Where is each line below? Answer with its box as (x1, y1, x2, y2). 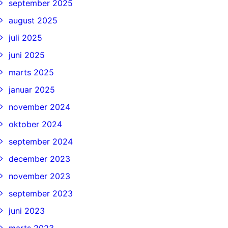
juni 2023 (9, 206, 45, 216)
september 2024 (9, 136, 73, 147)
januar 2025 (9, 84, 55, 95)
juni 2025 (9, 50, 45, 60)
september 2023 (9, 188, 73, 198)
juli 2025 (9, 33, 42, 43)
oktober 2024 (9, 119, 62, 129)
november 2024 (9, 102, 70, 112)
